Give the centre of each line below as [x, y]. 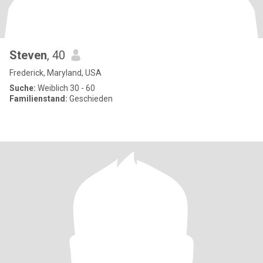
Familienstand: [38, 99]
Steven [28, 55]
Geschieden [90, 99]
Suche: [23, 88]
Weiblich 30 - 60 [65, 88]
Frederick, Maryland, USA [55, 73]
